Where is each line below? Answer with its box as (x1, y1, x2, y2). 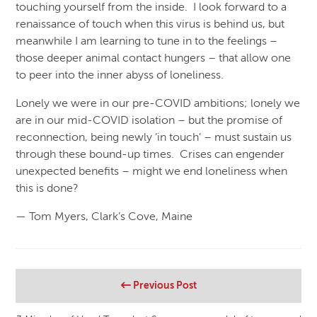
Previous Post (130, 280, 197, 291)
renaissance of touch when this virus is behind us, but (16, 19, 285, 31)
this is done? (16, 183, 79, 195)
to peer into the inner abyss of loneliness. (16, 70, 224, 82)
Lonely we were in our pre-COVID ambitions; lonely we (16, 98, 301, 110)
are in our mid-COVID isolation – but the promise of (16, 115, 283, 127)
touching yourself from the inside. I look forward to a (16, 2, 287, 14)
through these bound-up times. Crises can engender (16, 149, 285, 161)
